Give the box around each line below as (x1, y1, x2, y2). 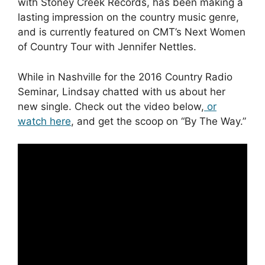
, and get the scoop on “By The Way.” (71, 115, 246, 127)
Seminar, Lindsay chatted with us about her (18, 85, 225, 98)
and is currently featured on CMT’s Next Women (18, 26, 245, 38)
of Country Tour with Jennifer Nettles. (18, 41, 196, 53)
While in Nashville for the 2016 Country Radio (18, 70, 232, 83)
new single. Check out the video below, (18, 100, 204, 112)
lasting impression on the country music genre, (18, 11, 239, 23)
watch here (18, 115, 71, 127)
